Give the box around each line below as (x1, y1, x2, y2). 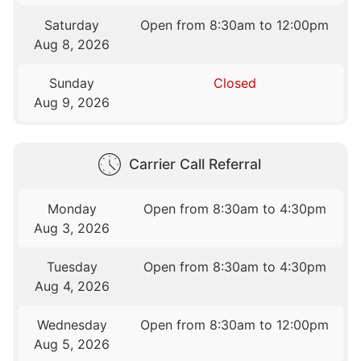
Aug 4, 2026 (34, 277, 110, 294)
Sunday (49, 75, 95, 92)
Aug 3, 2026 (34, 219, 110, 236)
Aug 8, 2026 (34, 36, 110, 53)
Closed (213, 75, 256, 92)
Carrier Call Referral (129, 155, 261, 172)
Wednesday (36, 316, 107, 333)
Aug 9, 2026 (34, 94, 110, 111)
